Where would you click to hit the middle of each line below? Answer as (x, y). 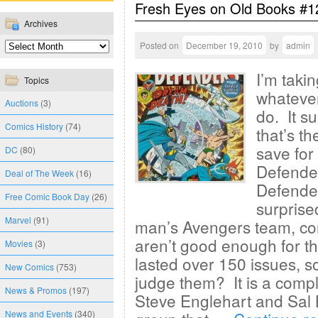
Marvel (18, 220)
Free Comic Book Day (47, 196)
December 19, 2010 (224, 45)
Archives (41, 23)
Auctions (22, 103)
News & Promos (36, 290)
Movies (19, 243)
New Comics (29, 267)
